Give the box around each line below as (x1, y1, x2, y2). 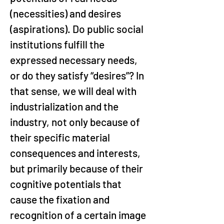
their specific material (10, 131, 112, 143)
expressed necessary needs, (10, 53, 139, 66)
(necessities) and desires (10, 7, 123, 19)
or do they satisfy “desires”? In (10, 69, 146, 81)
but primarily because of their (10, 162, 145, 174)
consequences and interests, (10, 146, 142, 159)
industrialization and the (10, 100, 120, 112)
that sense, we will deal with (10, 84, 138, 97)
